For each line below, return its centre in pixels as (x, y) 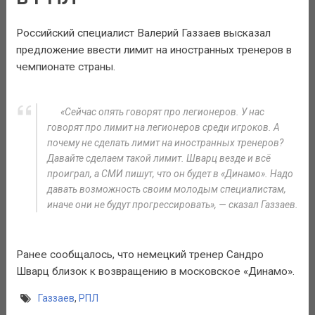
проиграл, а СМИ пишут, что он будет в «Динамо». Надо (170, 173)
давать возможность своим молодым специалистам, (166, 189)
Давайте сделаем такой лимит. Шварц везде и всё (159, 158)
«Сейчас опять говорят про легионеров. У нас (162, 111)
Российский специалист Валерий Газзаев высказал (143, 33)
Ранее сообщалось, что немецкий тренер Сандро (140, 254)
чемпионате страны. (65, 67)
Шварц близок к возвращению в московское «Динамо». (155, 271)
